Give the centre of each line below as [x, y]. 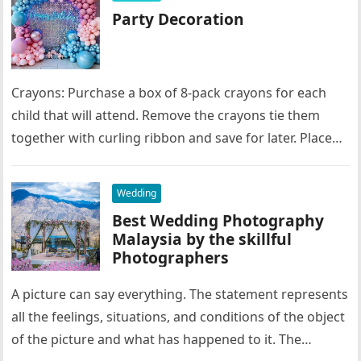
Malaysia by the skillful [202, 239]
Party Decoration [178, 19]
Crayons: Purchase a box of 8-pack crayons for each [169, 93]
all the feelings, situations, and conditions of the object [178, 317]
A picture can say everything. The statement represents [180, 294]
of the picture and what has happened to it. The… [162, 339]
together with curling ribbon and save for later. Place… [177, 138]
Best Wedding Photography [218, 220]
